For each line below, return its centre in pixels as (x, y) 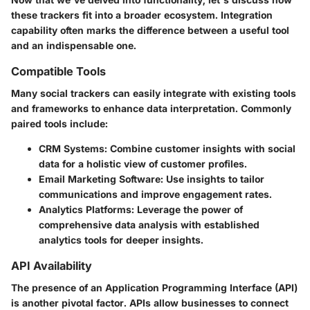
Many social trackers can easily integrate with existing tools (154, 93)
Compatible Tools (58, 71)
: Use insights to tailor (212, 179)
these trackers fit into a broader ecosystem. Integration (142, 15)
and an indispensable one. (74, 45)
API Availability (52, 266)
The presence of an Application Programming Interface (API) (154, 288)
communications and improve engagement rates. (155, 194)
